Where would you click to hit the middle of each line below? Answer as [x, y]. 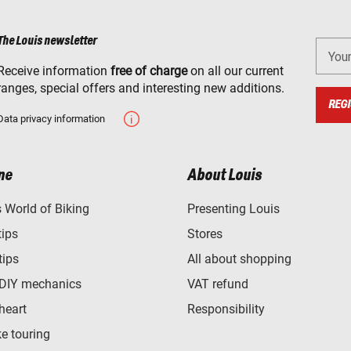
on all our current [235, 71]
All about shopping [239, 259]
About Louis [224, 176]
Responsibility [226, 309]
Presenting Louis [233, 209]
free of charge [149, 71]
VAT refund [218, 284]
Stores [205, 234]
